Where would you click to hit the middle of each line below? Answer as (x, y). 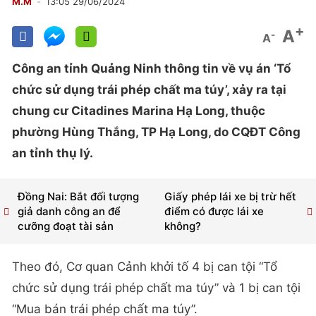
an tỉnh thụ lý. (53, 153)
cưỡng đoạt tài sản (66, 226)
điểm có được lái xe (214, 212)
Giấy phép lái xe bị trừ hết (230, 197)
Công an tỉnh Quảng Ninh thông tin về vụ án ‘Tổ (151, 68)
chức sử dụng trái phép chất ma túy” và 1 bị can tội (156, 288)
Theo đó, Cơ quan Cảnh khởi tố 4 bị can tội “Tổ (145, 267)
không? (182, 226)
